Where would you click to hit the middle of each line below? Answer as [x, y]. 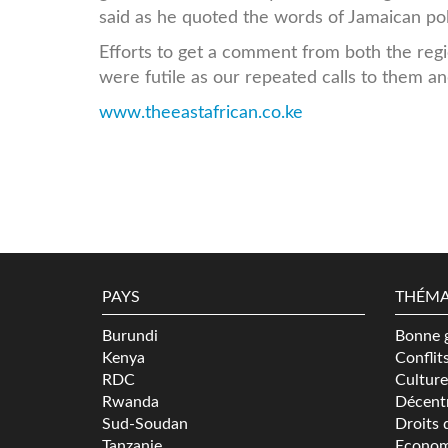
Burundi [130, 335]
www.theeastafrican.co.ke [201, 112]
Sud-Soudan [145, 423]
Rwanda [130, 401]
